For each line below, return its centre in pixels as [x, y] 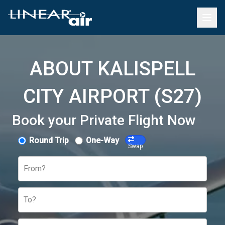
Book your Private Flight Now [104, 120]
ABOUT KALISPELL [113, 69]
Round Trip [49, 140]
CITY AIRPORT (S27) [113, 96]
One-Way [102, 140]
